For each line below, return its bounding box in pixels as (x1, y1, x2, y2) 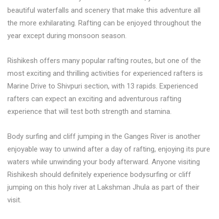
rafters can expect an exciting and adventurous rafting (7, 94, 181, 103)
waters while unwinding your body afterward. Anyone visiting (7, 157, 200, 166)
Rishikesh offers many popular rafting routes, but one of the (7, 56, 201, 65)
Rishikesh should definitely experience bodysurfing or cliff (7, 170, 191, 179)
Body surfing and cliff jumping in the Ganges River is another (7, 132, 200, 141)
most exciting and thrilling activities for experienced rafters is (7, 69, 203, 78)
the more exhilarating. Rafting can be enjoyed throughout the (7, 19, 201, 27)
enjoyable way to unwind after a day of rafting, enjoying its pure (7, 145, 210, 153)
